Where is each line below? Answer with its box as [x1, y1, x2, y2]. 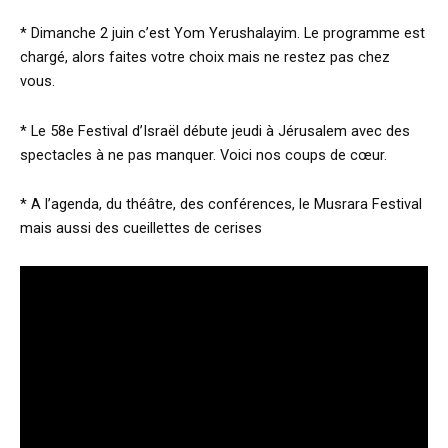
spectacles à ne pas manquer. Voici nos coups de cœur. [20, 145, 387, 164]
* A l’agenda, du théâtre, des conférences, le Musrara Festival [20, 195, 422, 214]
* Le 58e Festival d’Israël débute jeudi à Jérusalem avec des [20, 121, 410, 140]
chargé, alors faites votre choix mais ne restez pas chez [20, 48, 390, 67]
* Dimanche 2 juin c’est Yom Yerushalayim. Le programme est [20, 24, 425, 43]
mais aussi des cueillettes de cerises [20, 219, 270, 238]
